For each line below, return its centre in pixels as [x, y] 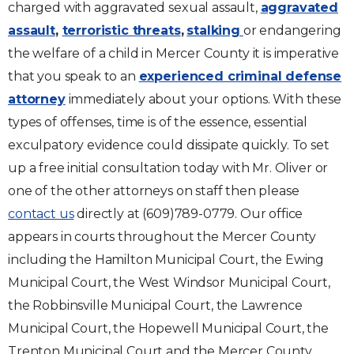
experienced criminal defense [240, 76]
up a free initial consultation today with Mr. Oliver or [168, 168]
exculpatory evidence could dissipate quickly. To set [169, 145]
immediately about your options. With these [203, 99]
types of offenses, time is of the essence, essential [158, 122]
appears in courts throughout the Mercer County [162, 237]
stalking [213, 30]
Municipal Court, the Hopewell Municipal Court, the [168, 328]
